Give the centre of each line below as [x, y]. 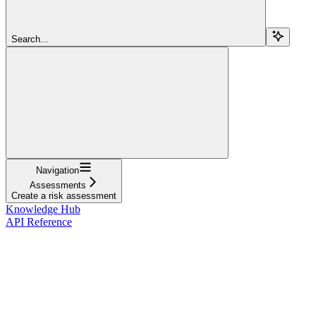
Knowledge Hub [43, 209]
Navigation [57, 170]
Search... [30, 39]
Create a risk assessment [64, 195]
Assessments [57, 185]
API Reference [39, 221]
